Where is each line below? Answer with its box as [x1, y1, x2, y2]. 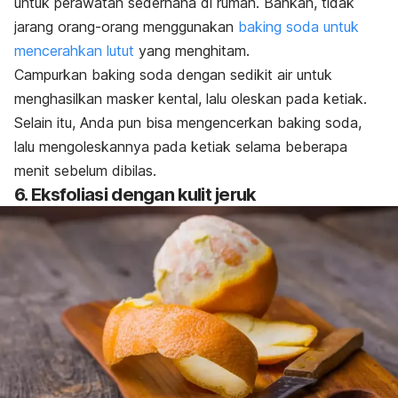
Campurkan [14, 66, 92, 84]
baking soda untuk [238, 18, 359, 36]
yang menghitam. [134, 42, 250, 60]
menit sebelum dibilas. [14, 162, 156, 180]
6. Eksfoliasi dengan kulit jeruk [14, 184, 256, 206]
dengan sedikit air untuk [172, 66, 332, 84]
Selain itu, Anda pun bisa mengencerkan [14, 114, 277, 132]
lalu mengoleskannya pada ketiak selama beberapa [14, 138, 347, 156]
